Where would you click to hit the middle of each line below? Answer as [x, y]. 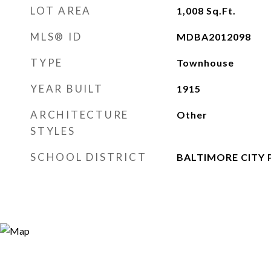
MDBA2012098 [214, 37]
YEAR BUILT [67, 89]
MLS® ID [56, 37]
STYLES [53, 131]
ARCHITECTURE [80, 115]
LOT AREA [61, 11]
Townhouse [205, 63]
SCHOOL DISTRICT [89, 157]
